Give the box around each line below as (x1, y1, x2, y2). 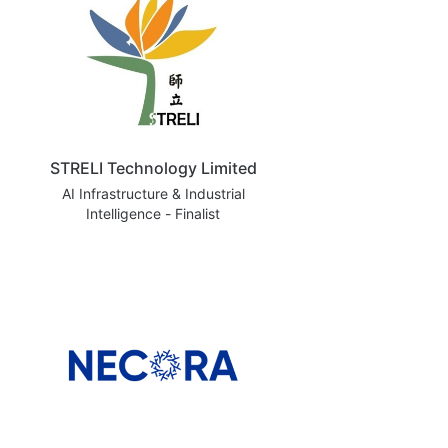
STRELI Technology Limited (49, 157, 257, 178)
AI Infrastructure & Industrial (61, 184, 245, 202)
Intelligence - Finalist (86, 204, 220, 222)
